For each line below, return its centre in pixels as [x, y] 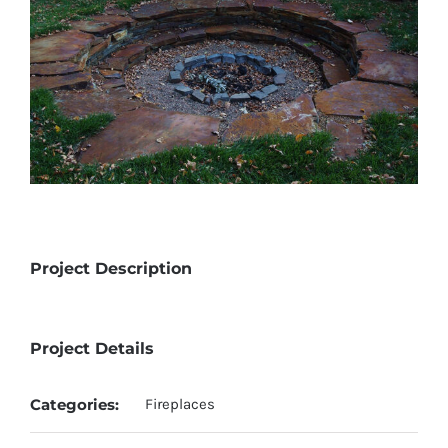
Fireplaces [180, 404]
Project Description [111, 269]
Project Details [92, 349]
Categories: [74, 405]
